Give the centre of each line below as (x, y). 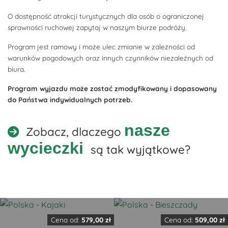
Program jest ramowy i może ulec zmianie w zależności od (101, 47)
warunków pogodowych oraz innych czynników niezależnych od (110, 58)
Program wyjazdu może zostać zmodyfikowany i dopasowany (112, 88)
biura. (16, 69)
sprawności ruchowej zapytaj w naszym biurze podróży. (97, 27)
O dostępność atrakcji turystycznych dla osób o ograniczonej (106, 16)
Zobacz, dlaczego (74, 132)
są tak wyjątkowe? (139, 150)
